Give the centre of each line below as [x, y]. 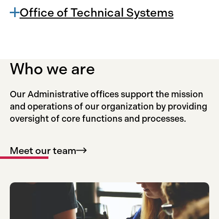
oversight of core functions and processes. [98, 119]
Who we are [52, 69]
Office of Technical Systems [97, 12]
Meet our [31, 151]
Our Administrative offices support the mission [107, 94]
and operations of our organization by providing [109, 107]
